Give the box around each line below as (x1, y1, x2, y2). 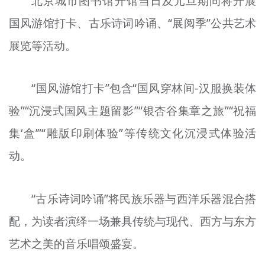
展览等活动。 (8, 37, 76, 53)
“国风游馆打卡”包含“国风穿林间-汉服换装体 (31, 80, 257, 96)
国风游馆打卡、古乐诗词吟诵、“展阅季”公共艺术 (8, 15, 257, 31)
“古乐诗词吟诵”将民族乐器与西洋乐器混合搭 (31, 190, 257, 206)
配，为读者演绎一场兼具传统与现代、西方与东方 (8, 213, 257, 229)
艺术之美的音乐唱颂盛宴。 (8, 235, 144, 251)
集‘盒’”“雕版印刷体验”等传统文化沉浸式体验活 (8, 125, 257, 141)
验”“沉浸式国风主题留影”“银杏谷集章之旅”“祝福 (8, 103, 257, 119)
